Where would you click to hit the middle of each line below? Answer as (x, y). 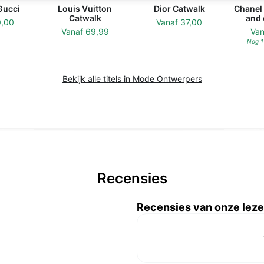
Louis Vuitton (85, 9)
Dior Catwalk (179, 9)
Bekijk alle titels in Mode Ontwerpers (132, 79)
